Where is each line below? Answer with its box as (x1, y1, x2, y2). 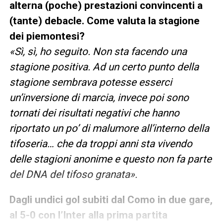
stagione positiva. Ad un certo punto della (9, 61, 199, 73)
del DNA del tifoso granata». (9, 168, 137, 181)
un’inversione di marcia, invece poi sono (9, 92, 189, 104)
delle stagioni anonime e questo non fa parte (9, 153, 212, 166)
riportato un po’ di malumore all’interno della (9, 122, 209, 135)
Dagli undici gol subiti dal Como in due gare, (9, 194, 213, 206)
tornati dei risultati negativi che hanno (9, 107, 179, 119)
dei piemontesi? (9, 30, 85, 43)
